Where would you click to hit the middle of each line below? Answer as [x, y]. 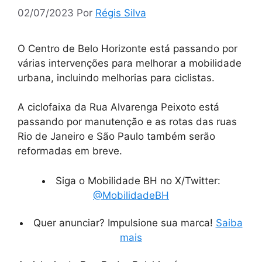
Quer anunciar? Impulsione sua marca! [124, 223]
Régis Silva [121, 13]
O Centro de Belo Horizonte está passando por [127, 48]
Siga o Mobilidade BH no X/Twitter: [138, 180]
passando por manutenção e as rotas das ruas [127, 122]
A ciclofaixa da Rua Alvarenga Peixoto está [118, 107]
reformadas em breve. [70, 151]
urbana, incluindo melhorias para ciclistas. [116, 77]
